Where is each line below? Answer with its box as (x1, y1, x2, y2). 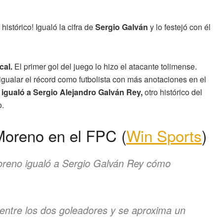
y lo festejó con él (148, 21, 211, 33)
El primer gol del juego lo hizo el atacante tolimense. (12, 61, 197, 73)
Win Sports (126, 124, 202, 147)
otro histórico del (143, 86, 202, 98)
